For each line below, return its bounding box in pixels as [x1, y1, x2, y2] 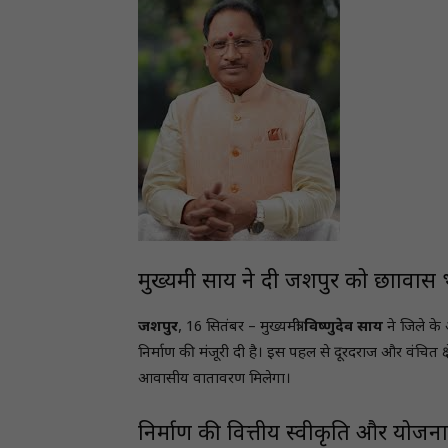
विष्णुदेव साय [304, 318, 383, 337]
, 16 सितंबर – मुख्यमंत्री [178, 318, 304, 337]
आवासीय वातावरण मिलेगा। [138, 370, 291, 389]
